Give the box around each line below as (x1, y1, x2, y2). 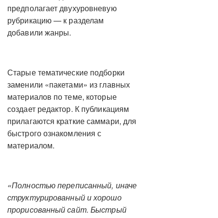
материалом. (7, 140, 55, 151)
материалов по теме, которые (7, 91, 117, 103)
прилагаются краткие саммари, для (7, 115, 137, 127)
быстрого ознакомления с (7, 127, 102, 139)
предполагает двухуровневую (7, 2, 117, 14)
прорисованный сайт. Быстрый (7, 204, 127, 216)
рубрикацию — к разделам (7, 15, 104, 26)
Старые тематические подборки (7, 67, 125, 78)
